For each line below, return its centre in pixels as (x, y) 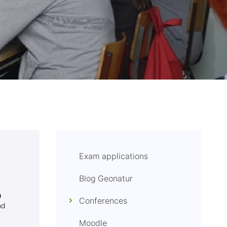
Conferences (103, 201)
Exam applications (114, 156)
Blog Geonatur (106, 179)
